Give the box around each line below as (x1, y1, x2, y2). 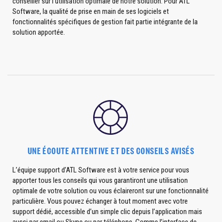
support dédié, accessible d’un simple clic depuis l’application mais (12, 207, 202, 216)
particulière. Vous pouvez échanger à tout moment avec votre (12, 197, 188, 206)
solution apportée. (12, 28, 65, 37)
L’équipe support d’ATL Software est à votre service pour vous (12, 166, 189, 174)
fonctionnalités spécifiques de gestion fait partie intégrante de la (12, 17, 198, 26)
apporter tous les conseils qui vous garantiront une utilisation (12, 176, 188, 185)
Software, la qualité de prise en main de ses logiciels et (12, 7, 169, 16)
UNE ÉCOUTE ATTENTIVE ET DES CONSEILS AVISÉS (27, 144, 195, 157)
